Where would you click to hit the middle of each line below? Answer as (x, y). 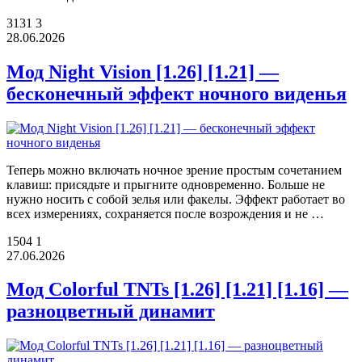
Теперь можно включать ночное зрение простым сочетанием (174, 170)
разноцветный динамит (111, 311)
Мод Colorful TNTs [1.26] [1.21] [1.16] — (177, 290)
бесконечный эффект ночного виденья (177, 93)
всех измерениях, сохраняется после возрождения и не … (165, 213)
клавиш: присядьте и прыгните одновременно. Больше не (166, 184)
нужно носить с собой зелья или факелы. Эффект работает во (176, 199)
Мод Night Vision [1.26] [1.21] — (143, 72)
